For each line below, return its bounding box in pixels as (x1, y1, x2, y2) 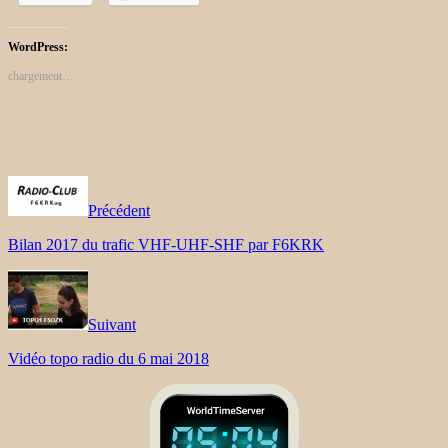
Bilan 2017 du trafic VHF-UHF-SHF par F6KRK (8, 235, 324, 253)
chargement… (8, 68, 74, 83)
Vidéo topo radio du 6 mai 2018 (8, 349, 209, 367)
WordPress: (8, 39, 68, 54)
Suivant (88, 315, 136, 333)
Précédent (88, 201, 150, 219)
